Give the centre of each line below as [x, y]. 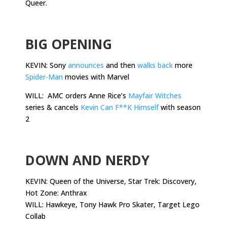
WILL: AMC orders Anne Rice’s [77, 95]
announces [86, 65]
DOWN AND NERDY [87, 160]
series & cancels [53, 107]
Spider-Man [44, 77]
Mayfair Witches [155, 95]
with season [180, 107]
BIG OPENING [69, 44]
